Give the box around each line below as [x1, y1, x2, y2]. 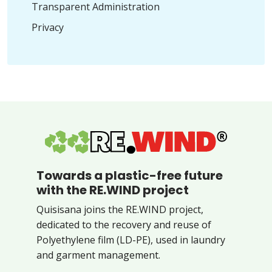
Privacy [32, 21, 64, 35]
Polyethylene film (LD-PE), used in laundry [36, 233, 225, 246]
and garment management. [36, 248, 160, 262]
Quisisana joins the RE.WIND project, [36, 202, 203, 216]
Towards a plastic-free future [36, 166, 223, 184]
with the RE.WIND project [36, 181, 189, 199]
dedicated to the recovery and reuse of [36, 217, 211, 231]
